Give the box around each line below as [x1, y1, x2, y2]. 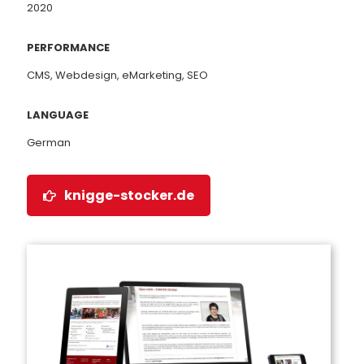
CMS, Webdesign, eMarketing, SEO [27, 67, 208, 83]
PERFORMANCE [27, 40, 110, 55]
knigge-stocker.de [64, 186, 194, 205]
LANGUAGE [27, 107, 89, 123]
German [27, 135, 71, 150]
